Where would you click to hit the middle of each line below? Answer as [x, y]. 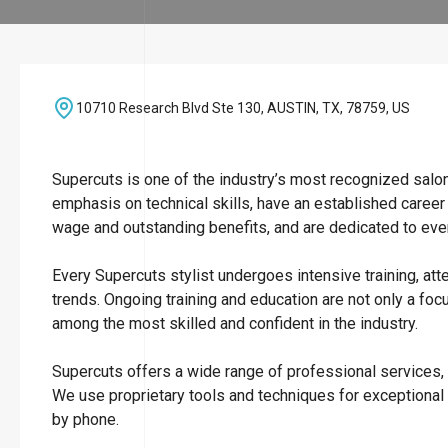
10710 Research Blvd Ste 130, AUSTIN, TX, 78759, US [243, 107]
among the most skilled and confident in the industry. [237, 323]
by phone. [85, 419]
